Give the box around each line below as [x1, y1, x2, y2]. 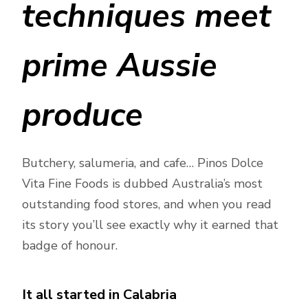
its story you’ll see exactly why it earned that [22, 217, 278, 233]
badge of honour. [22, 237, 121, 254]
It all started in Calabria [22, 285, 177, 304]
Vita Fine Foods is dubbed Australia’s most [22, 175, 263, 192]
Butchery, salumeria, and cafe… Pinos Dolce [22, 155, 263, 171]
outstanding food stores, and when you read [22, 196, 272, 212]
